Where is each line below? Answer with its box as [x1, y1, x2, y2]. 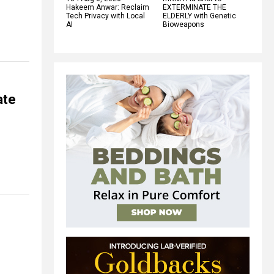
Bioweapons [163, 20, 204, 29]
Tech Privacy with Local [66, 11, 145, 20]
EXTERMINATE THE [163, 2, 226, 12]
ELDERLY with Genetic [163, 11, 236, 20]
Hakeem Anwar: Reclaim [66, 2, 149, 12]
